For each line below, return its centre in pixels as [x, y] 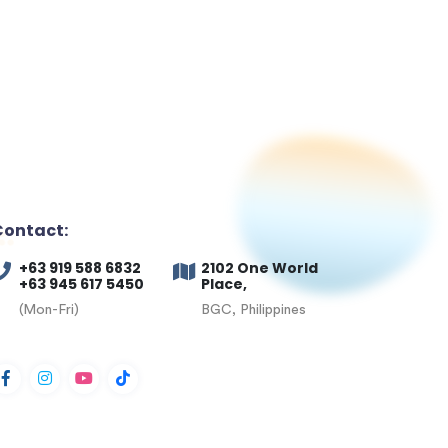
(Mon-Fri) [49, 310]
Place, [223, 284]
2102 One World [259, 268]
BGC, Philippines [253, 310]
